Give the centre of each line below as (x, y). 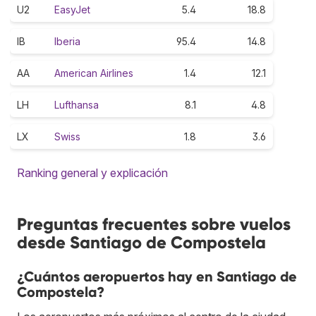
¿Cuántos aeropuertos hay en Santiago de (157, 276)
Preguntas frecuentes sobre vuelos (154, 224)
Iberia (67, 41)
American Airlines (94, 73)
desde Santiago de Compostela (141, 242)
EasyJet (72, 9)
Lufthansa (77, 104)
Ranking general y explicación (92, 172)
